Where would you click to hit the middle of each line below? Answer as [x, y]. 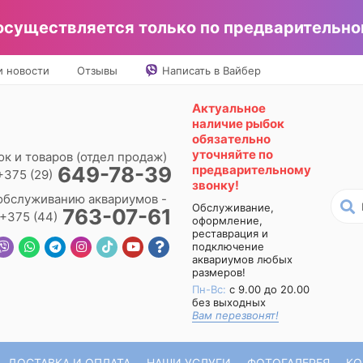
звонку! [216, 185]
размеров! [219, 272]
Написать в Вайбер [211, 70]
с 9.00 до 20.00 [268, 289]
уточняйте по [233, 154]
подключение [228, 246]
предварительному [252, 170]
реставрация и [230, 233]
